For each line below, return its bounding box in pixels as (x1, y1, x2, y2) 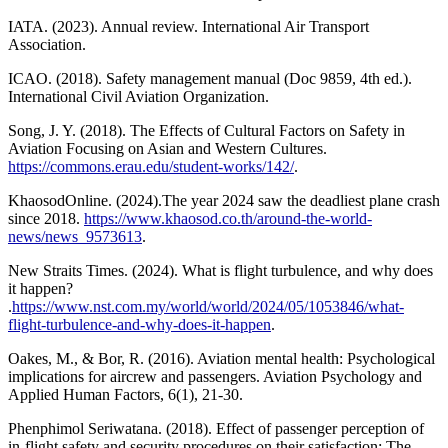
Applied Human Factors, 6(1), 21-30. (8, 385, 243, 403)
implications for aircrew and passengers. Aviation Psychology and (8, 367, 422, 385)
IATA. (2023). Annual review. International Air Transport (8, 17, 369, 35)
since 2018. (8, 209, 84, 227)
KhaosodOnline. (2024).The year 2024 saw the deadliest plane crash (8, 191, 440, 209)
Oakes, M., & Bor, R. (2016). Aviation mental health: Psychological (8, 349, 435, 367)
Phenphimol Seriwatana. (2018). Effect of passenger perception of (8, 419, 424, 437)
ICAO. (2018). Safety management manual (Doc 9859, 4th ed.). (8, 69, 412, 87)
